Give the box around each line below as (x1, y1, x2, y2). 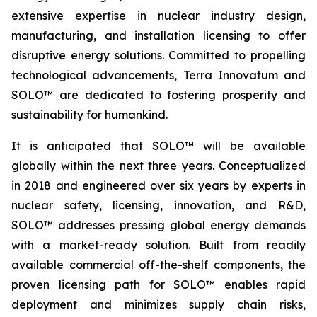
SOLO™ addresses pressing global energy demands (11, 217, 306, 232)
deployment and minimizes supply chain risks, (11, 296, 306, 311)
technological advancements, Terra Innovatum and (11, 67, 306, 82)
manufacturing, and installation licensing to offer (11, 28, 306, 42)
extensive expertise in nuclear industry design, (11, 8, 306, 23)
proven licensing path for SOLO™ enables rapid (11, 277, 306, 292)
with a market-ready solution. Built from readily (11, 237, 306, 252)
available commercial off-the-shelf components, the (11, 257, 306, 272)
